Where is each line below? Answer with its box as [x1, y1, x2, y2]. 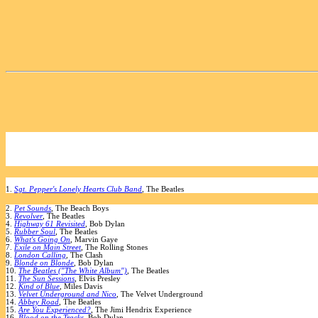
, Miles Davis [60, 283, 102, 291]
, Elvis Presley [75, 275, 121, 283]
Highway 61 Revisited [14, 220, 85, 229]
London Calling [14, 251, 66, 260]
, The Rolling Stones [81, 243, 148, 252]
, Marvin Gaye [70, 236, 118, 244]
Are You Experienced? [18, 306, 91, 314]
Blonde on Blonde [14, 259, 74, 268]
